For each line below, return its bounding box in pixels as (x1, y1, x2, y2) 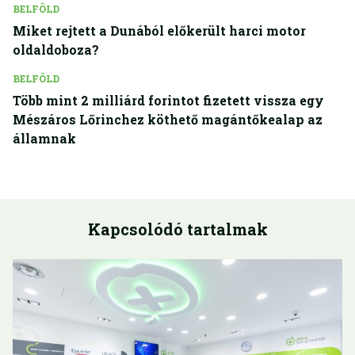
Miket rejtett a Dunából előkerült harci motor (13, 22, 306, 40)
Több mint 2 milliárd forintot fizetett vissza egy (13, 92, 324, 109)
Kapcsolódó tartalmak (87, 219, 268, 240)
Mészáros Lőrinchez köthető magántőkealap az (13, 111, 323, 128)
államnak (13, 130, 76, 147)
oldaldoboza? (13, 41, 99, 59)
